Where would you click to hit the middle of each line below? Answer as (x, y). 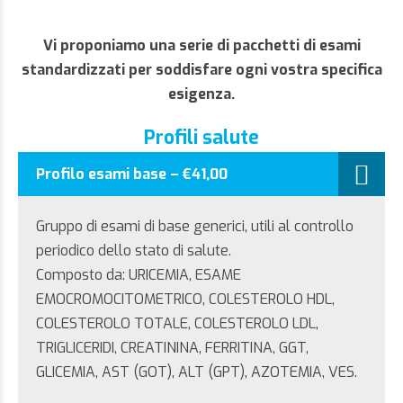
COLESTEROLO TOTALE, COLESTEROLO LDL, (177, 323)
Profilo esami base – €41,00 (132, 174)
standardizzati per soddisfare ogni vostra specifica (201, 70)
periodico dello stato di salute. (134, 251)
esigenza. (201, 94)
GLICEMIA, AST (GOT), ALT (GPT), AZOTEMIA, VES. (197, 372)
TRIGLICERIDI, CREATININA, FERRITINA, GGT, (172, 348)
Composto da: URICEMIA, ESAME (139, 275)
